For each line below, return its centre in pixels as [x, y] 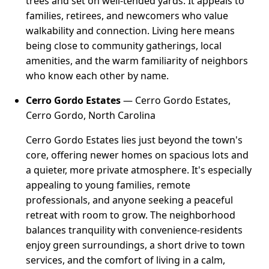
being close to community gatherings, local [124, 45]
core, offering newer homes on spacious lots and [138, 155]
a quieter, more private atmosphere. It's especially [139, 170]
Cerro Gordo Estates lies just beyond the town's [134, 140]
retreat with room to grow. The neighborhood [131, 215]
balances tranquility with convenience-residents [134, 230]
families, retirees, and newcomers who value [127, 15]
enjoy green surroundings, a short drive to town [136, 245]
